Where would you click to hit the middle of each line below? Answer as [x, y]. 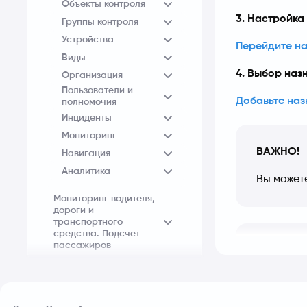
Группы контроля [100, 22]
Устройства [88, 39]
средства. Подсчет [97, 233]
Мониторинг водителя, [104, 198]
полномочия [89, 102]
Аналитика [86, 171]
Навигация [86, 153]
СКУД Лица [79, 271]
